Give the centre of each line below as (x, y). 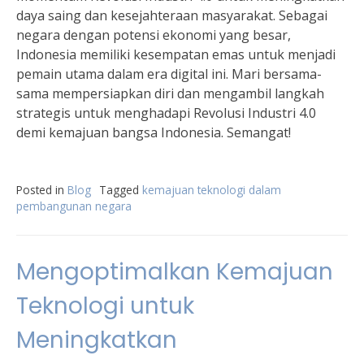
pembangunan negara (74, 206)
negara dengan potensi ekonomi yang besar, (154, 35)
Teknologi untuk (105, 306)
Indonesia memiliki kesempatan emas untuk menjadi (176, 54)
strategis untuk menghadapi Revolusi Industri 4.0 (166, 113)
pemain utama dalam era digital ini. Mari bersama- (169, 74)
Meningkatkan (97, 340)
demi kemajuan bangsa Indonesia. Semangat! (154, 132)
